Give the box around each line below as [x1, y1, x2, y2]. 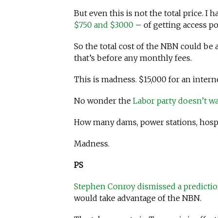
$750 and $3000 [74, 19, 135, 30]
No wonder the [74, 95, 133, 106]
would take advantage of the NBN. [74, 193, 201, 203]
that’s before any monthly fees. [74, 53, 192, 63]
